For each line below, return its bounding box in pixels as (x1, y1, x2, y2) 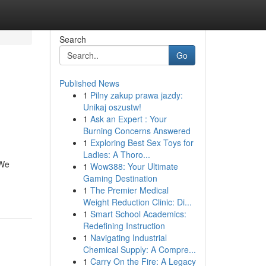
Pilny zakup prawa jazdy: (90, 89, 183, 101)
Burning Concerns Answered (83, 125, 191, 137)
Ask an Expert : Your (90, 113, 167, 125)
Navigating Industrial (90, 232, 167, 243)
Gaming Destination (83, 172, 157, 184)
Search (59, 33, 86, 45)
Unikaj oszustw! (83, 101, 141, 113)
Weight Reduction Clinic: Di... (83, 196, 192, 208)
